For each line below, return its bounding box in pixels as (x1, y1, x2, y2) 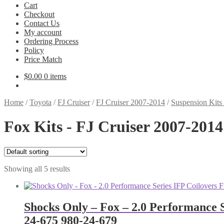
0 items (44, 72, 66, 80)
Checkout (24, 10, 54, 18)
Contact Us (24, 19, 59, 27)
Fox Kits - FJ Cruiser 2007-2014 (4, 117, 223, 136)
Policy (24, 46, 44, 54)
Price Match (24, 55, 62, 63)
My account (24, 28, 61, 36)
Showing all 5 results (4, 164, 70, 173)
